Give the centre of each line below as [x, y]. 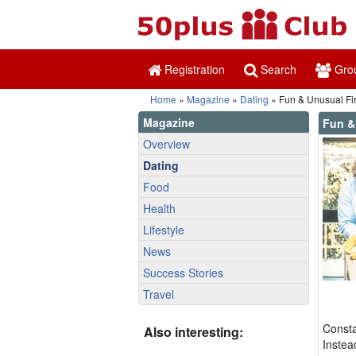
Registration [193, 69]
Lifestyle [164, 230]
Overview [166, 144]
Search [277, 69]
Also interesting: [193, 332]
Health [159, 208]
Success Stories [183, 273]
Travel [159, 294]
